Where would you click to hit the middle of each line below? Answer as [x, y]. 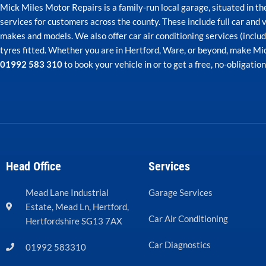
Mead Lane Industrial [67, 192]
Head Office [34, 166]
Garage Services [180, 192]
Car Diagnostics [180, 244]
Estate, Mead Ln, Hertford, [77, 206]
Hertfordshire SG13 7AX [74, 221]
